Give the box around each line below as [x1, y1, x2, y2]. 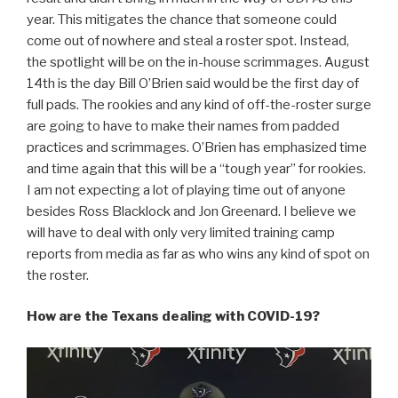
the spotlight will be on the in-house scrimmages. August [27, 53, 370, 70]
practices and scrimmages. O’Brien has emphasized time [27, 139, 367, 155]
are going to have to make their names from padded [27, 117, 339, 134]
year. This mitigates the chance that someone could [27, 11, 337, 28]
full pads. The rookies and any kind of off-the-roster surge [27, 96, 371, 113]
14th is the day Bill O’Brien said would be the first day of [27, 75, 359, 92]
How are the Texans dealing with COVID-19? [27, 308, 320, 325]
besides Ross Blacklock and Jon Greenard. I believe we [27, 203, 356, 219]
